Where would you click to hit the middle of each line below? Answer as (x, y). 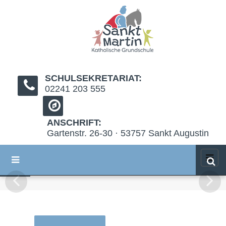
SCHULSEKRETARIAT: (93, 78)
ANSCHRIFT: (74, 123)
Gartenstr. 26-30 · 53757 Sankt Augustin (128, 133)
